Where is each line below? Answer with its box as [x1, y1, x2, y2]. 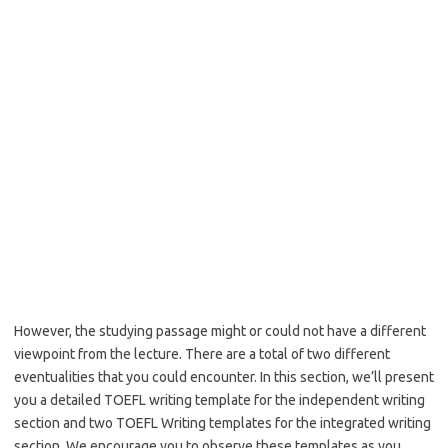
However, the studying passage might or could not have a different [14, 323, 426, 340]
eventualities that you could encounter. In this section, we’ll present [14, 369, 434, 386]
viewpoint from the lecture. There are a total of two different [14, 346, 390, 363]
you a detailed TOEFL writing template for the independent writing [14, 392, 425, 409]
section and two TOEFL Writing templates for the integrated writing [14, 415, 431, 432]
